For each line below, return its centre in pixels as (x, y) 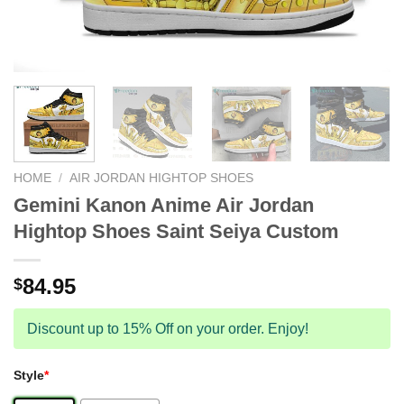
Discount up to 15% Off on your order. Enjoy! (168, 328)
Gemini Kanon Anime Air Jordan (164, 205)
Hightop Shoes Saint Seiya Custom (176, 231)
